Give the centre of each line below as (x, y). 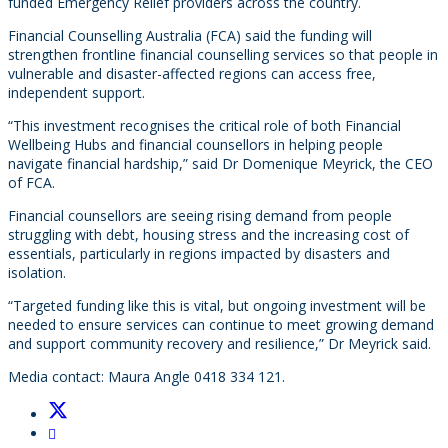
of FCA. (31, 182)
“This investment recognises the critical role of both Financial (204, 125)
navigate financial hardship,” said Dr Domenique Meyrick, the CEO (220, 163)
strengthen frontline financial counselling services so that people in (223, 54)
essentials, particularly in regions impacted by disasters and (199, 253)
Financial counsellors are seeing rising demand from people (200, 215)
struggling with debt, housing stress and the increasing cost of (208, 234)
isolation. (37, 272)
